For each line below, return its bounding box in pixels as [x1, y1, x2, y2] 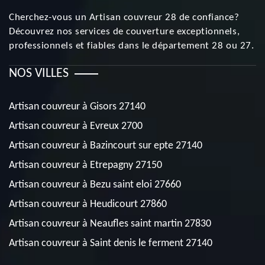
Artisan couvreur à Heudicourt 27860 [9, 199, 167, 210]
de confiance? [176, 12, 240, 22]
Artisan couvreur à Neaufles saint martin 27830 [9, 218, 211, 230]
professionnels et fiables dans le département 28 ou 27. [9, 41, 254, 51]
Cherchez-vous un [9, 12, 89, 22]
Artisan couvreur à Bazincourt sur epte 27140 [9, 140, 202, 151]
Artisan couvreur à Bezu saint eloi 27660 [9, 179, 181, 190]
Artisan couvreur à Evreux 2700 [9, 121, 143, 132]
